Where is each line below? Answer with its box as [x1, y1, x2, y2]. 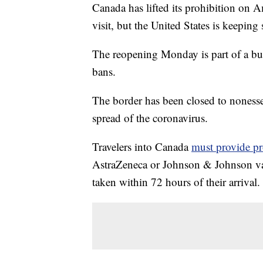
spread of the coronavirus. [92, 110, 208, 126]
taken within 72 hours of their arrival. [92, 174, 260, 190]
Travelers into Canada [92, 139, 191, 154]
